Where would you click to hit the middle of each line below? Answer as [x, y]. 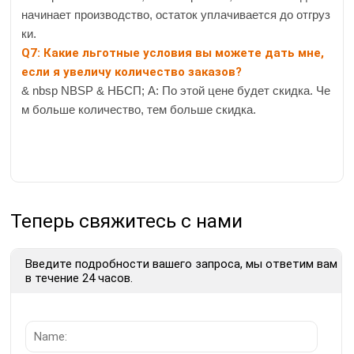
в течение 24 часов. [79, 279]
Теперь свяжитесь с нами [127, 222]
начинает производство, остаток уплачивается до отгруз [176, 15]
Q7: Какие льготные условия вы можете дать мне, [173, 53]
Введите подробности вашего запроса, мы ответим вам [182, 264]
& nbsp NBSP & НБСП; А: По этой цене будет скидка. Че [176, 91]
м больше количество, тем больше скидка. [139, 110]
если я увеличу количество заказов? [132, 72]
